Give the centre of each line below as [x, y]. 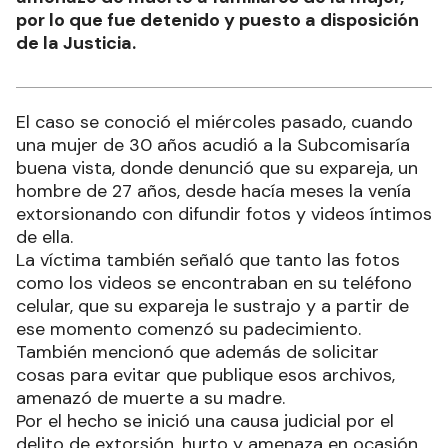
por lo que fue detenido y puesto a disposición [217, 19]
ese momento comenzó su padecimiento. [191, 328]
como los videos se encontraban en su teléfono [214, 282]
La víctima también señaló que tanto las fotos [208, 259]
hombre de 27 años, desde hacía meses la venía [213, 190]
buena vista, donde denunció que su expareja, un [217, 167]
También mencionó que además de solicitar [197, 351]
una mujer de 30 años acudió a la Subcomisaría [213, 144]
